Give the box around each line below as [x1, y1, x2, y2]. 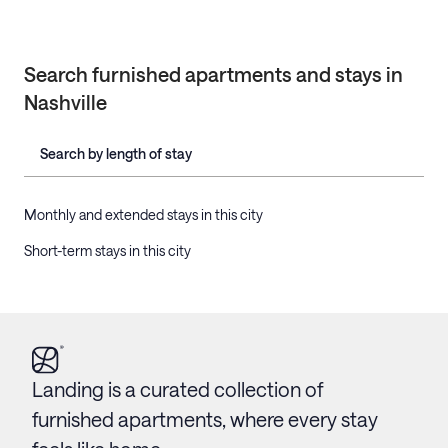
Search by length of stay [40, 145, 192, 162]
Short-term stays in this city [24, 242, 191, 259]
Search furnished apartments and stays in [24, 62, 403, 86]
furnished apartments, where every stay [32, 407, 378, 432]
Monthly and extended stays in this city [24, 206, 263, 223]
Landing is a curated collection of [32, 377, 323, 402]
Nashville [24, 90, 107, 114]
